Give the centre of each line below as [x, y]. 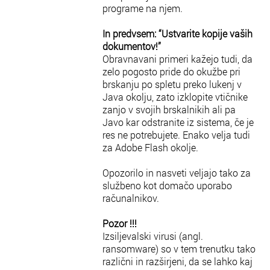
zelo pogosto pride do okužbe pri [171, 71]
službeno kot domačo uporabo [167, 185]
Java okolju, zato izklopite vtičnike [175, 97]
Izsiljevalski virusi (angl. [153, 236]
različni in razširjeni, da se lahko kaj [177, 261]
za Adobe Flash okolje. [150, 147]
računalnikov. [131, 198]
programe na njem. [143, 8]
